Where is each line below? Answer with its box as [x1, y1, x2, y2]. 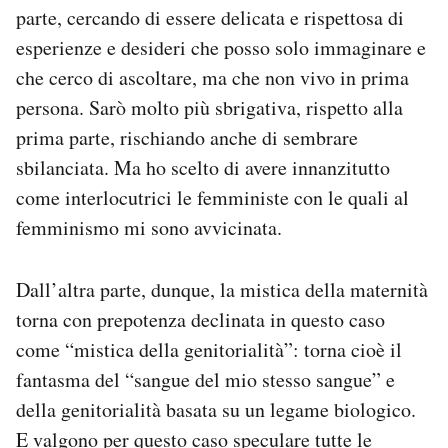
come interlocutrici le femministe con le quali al [16, 184, 409, 211]
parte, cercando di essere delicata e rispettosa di [16, 4, 404, 31]
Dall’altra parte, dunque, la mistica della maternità [16, 276, 428, 303]
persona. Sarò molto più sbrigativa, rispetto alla [16, 94, 403, 121]
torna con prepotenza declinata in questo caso [16, 306, 385, 333]
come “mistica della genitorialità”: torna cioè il [16, 336, 402, 363]
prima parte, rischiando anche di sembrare [16, 124, 358, 151]
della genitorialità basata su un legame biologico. [16, 396, 416, 423]
